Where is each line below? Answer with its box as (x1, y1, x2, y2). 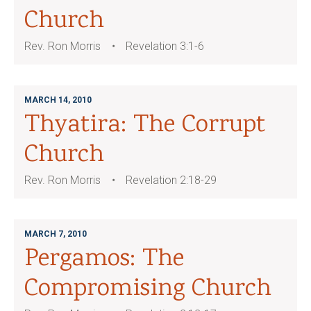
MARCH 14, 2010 (24, 95, 92, 105)
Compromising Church (24, 271, 271, 308)
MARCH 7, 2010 (24, 229, 87, 239)
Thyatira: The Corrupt (24, 108, 265, 144)
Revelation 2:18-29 (126, 174, 217, 187)
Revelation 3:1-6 (126, 40, 204, 53)
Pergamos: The (24, 242, 184, 278)
